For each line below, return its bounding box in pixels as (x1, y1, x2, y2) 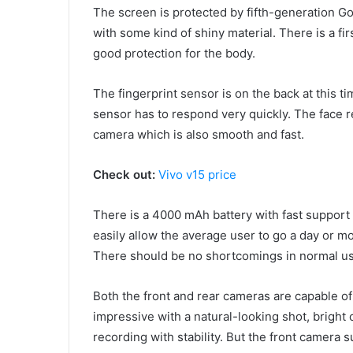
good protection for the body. (93, 46, 255, 61)
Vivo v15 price (158, 167, 236, 183)
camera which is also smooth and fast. (93, 127, 304, 143)
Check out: (93, 167, 155, 183)
